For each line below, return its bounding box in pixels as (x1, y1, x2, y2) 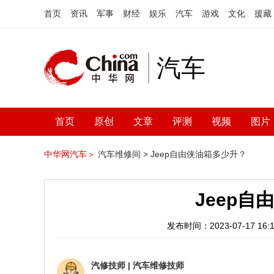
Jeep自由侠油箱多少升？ (150, 149, 246, 159)
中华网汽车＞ (44, 149, 95, 159)
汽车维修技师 (133, 261, 184, 270)
